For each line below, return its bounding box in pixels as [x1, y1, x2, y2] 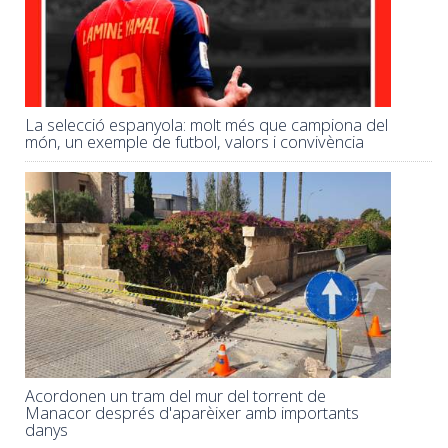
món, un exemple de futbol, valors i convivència [25, 130, 364, 153]
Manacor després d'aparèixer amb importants [25, 402, 359, 425]
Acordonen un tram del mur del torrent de [25, 385, 326, 408]
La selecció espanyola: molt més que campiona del [25, 113, 388, 136]
